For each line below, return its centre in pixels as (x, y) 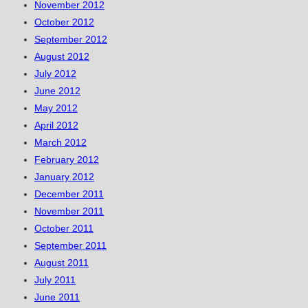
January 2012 (64, 177)
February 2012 (67, 160)
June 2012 (57, 91)
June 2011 (57, 297)
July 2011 (55, 280)
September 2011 (70, 246)
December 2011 (69, 194)
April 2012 (56, 125)
